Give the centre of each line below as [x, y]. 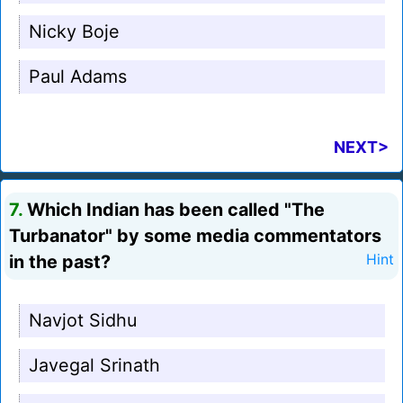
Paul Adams [78, 77]
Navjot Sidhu [83, 321]
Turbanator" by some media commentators [195, 236]
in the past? [60, 262]
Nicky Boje [74, 32]
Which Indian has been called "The [174, 210]
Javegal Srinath [94, 366]
